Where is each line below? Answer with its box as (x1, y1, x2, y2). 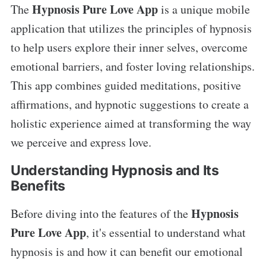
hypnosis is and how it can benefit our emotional (10, 243, 243, 260)
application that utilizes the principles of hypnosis (10, 20, 252, 37)
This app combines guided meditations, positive (10, 77, 241, 94)
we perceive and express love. (10, 134, 151, 151)
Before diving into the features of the (10, 205, 191, 222)
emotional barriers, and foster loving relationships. (10, 58, 255, 75)
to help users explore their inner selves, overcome (10, 39, 248, 56)
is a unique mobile (157, 1, 250, 18)
